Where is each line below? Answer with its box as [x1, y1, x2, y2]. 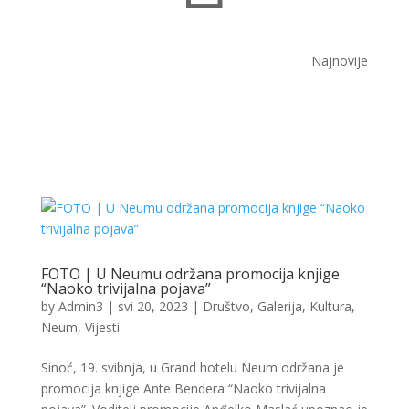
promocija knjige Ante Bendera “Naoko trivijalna [40, 380, 326, 397]
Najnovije [311, 52, 369, 69]
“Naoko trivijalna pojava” [40, 278, 211, 299]
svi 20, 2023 [117, 298, 188, 315]
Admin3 [58, 298, 103, 315]
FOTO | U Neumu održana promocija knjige [40, 264, 340, 284]
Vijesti [84, 319, 120, 336]
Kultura [309, 298, 351, 315]
